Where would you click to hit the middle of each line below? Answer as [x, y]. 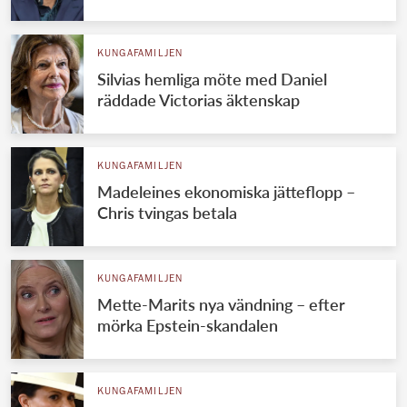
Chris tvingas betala [167, 212]
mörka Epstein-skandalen [187, 325]
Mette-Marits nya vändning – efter [221, 304]
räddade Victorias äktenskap [198, 99]
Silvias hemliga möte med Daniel [212, 79]
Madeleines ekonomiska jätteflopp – [226, 191]
